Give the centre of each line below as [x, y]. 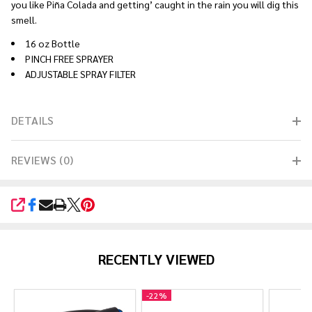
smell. [24, 19]
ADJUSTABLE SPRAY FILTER [80, 74]
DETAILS [32, 120]
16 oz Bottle [53, 43]
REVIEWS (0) [42, 160]
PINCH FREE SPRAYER [69, 58]
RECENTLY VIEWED [156, 259]
